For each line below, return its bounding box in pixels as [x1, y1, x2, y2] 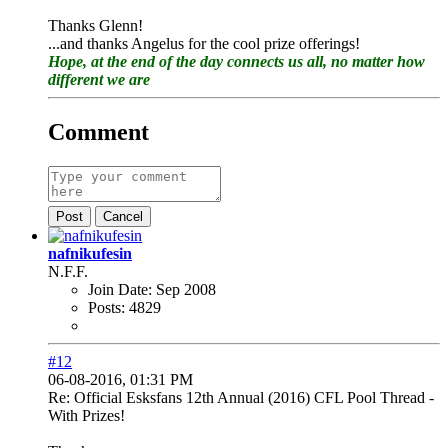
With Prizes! [48, 406, 125, 424]
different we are [48, 70, 150, 88]
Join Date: [88, 280, 152, 298]
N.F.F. [48, 262, 88, 280]
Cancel [103, 208, 143, 224]
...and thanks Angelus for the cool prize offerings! [48, 34, 360, 52]
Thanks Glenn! [48, 16, 143, 34]
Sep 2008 [156, 280, 216, 298]
